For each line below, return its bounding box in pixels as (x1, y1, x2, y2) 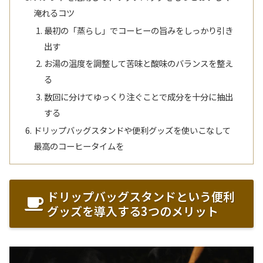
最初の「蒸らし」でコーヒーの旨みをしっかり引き (43, 23, 233, 36)
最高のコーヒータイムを (33, 140, 124, 153)
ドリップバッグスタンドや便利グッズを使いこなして (33, 124, 231, 137)
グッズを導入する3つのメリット (47, 203, 218, 220)
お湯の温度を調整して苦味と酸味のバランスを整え (43, 57, 233, 70)
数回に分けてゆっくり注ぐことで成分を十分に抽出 (43, 90, 233, 103)
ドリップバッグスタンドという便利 (47, 188, 235, 205)
